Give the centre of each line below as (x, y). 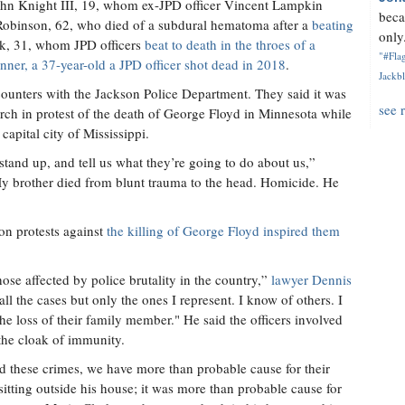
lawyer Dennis (311, 279)
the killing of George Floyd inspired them (223, 231)
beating (333, 24)
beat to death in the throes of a (230, 44)
